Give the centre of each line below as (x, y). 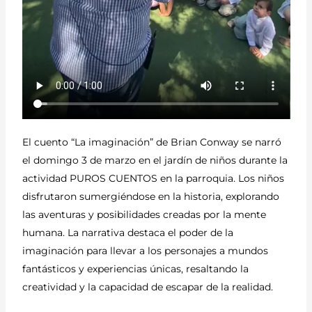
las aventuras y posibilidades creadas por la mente (144, 215)
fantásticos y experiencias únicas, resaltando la (135, 269)
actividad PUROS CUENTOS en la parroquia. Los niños (153, 179)
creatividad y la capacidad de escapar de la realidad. (147, 287)
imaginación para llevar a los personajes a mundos (145, 251)
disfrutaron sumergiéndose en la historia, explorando (150, 197)
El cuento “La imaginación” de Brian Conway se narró (151, 142)
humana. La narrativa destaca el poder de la (127, 233)
